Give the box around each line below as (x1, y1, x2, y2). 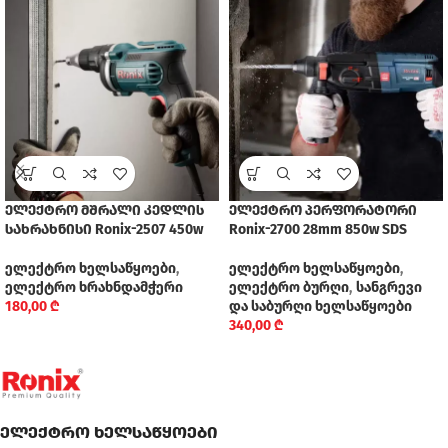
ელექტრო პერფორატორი (229, 202, 417, 220)
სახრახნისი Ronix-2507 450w (5, 221, 203, 239)
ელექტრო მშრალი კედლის (5, 202, 204, 220)
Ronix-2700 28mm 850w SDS (229, 221, 407, 239)
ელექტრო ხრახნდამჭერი (5, 279, 183, 297)
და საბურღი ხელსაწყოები (229, 298, 412, 316)
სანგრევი (356, 279, 422, 297)
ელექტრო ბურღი (229, 279, 349, 297)
